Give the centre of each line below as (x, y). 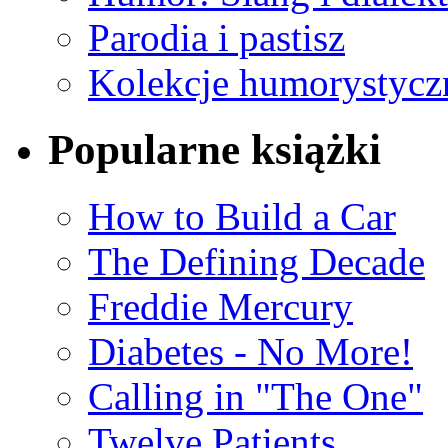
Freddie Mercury (220, 307)
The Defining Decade (256, 262)
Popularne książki (214, 150)
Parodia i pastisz (216, 38)
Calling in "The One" (255, 397)
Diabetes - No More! (250, 352)
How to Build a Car (242, 217)
